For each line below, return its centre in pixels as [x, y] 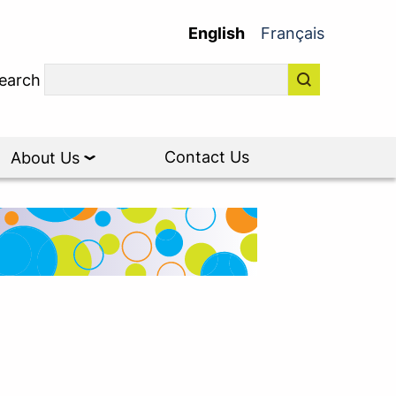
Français [292, 33]
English [216, 33]
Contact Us [207, 157]
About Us [47, 158]
